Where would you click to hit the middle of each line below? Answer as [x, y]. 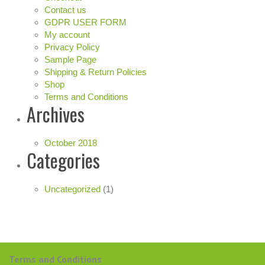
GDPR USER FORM [85, 22]
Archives [56, 114]
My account [67, 34]
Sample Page [70, 59]
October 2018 [71, 143]
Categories [63, 160]
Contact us [65, 9]
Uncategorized [72, 189]
